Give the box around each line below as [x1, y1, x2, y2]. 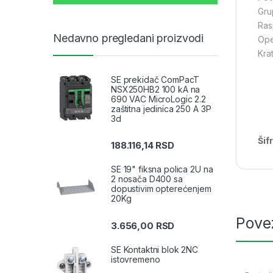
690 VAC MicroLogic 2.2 [111, 94, 206, 105]
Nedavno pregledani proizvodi [53, 31, 204, 44]
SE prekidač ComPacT [111, 74, 200, 85]
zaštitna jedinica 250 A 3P [111, 104, 211, 115]
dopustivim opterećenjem [111, 183, 211, 194]
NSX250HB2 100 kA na [111, 84, 200, 95]
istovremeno [111, 253, 160, 264]
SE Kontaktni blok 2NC [111, 244, 199, 255]
